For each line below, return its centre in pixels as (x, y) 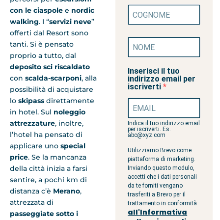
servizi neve (70, 21)
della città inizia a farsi (49, 168)
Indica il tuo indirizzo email (164, 124)
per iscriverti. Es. (150, 129)
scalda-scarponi (53, 78)
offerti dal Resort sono (49, 33)
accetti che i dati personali (163, 177)
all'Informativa (158, 212)
